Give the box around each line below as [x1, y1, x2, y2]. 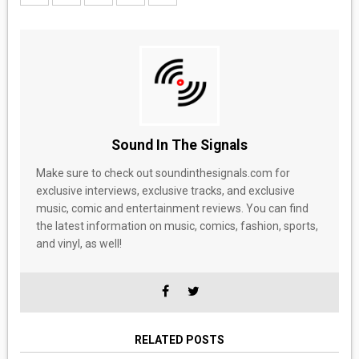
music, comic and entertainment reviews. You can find [35, 202, 309, 215]
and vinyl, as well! [35, 237, 122, 250]
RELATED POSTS [135, 333, 224, 346]
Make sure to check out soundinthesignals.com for [35, 167, 290, 179]
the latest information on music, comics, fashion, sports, [35, 220, 318, 232]
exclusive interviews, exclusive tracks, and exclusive [35, 184, 295, 197]
